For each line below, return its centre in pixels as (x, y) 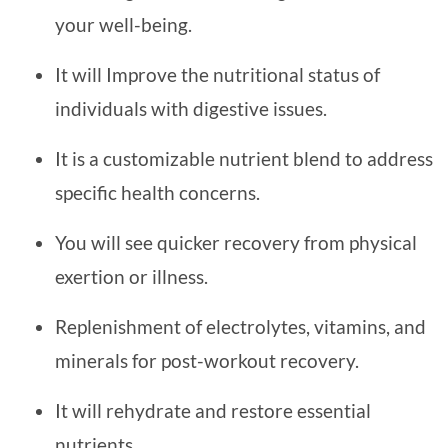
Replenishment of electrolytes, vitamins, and (240, 327)
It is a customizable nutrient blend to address (244, 159)
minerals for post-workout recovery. (207, 361)
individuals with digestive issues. (191, 109)
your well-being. (123, 25)
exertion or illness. (131, 277)
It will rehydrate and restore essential (213, 411)
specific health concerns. (157, 193)
